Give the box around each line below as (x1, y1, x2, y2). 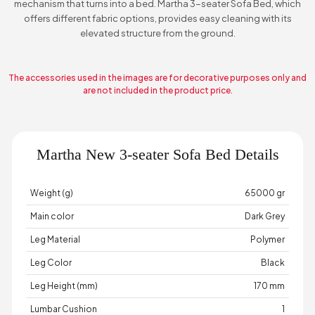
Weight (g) (30, 187, 74, 198)
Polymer (250, 233, 285, 245)
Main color (30, 210, 75, 221)
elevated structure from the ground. (79, 27, 236, 39)
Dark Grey (244, 210, 285, 221)
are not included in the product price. (82, 84, 233, 96)
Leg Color (30, 257, 72, 268)
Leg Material (30, 233, 81, 245)
